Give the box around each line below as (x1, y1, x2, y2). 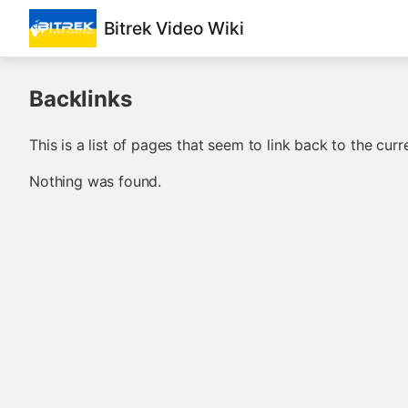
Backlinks (29, 86, 132, 113)
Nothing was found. (29, 172, 162, 191)
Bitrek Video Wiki (103, 17, 244, 40)
